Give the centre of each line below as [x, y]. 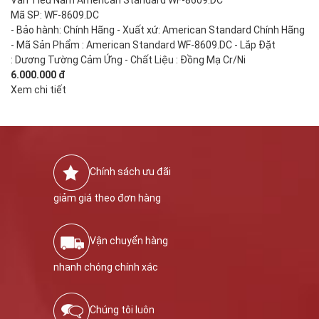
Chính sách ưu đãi [130, 172]
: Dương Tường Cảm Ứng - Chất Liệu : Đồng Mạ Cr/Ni [128, 59]
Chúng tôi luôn [122, 310]
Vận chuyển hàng [129, 241]
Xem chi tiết [38, 89]
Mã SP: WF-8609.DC [55, 15]
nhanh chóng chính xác [106, 267]
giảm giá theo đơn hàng [107, 198]
